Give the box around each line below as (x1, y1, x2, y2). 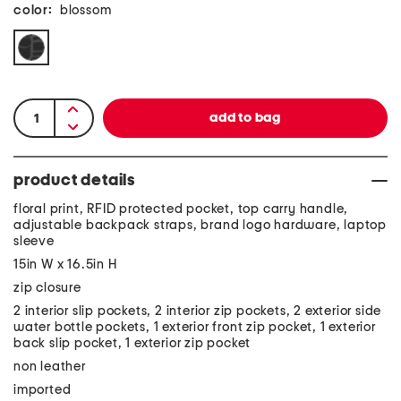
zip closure (13, 281, 81, 294)
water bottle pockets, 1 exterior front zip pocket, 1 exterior (13, 320, 376, 334)
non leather (13, 360, 86, 373)
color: (13, 4, 53, 17)
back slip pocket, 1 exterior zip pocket (13, 337, 252, 350)
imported (13, 383, 72, 397)
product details (13, 173, 135, 189)
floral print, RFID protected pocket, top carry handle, (13, 202, 349, 216)
